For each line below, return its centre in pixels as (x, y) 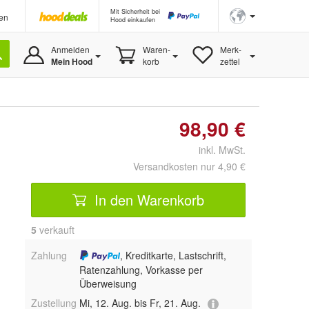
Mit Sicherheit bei (135, 11)
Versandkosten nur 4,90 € (189, 166)
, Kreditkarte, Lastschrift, (173, 255)
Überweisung (108, 284)
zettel (230, 61)
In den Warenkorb (147, 199)
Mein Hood (71, 61)
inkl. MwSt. (217, 150)
